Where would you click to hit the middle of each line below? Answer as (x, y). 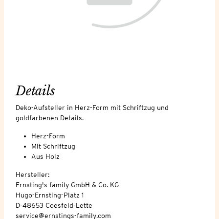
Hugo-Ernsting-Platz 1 (50, 195)
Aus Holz (45, 156)
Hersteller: (33, 174)
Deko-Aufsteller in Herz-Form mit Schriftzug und (92, 107)
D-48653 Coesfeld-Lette (54, 205)
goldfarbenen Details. (50, 118)
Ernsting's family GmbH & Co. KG (67, 185)
